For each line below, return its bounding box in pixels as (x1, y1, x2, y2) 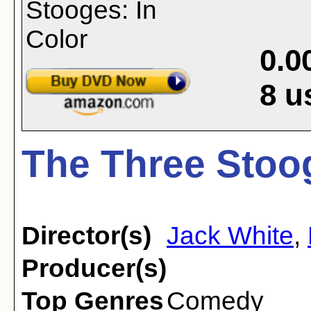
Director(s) (22, 221, 151, 250)
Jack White (167, 221, 294, 250)
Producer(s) (22, 254, 167, 283)
